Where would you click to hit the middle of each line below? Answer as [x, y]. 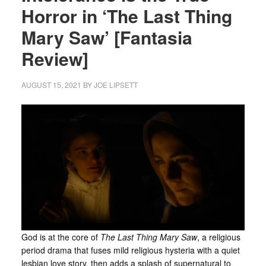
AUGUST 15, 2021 [51, 85]
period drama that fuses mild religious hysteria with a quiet [130, 250]
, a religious [218, 237]
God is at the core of [61, 237]
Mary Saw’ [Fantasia [107, 37]
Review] [55, 58]
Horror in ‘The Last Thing [126, 16]
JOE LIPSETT [115, 85]
